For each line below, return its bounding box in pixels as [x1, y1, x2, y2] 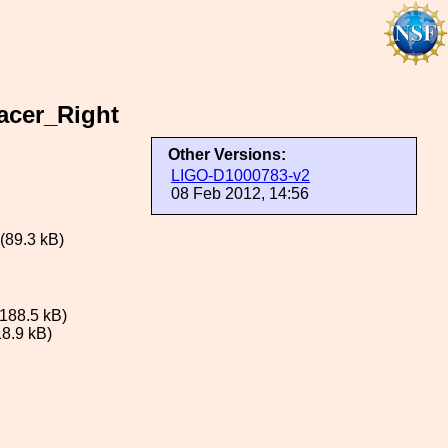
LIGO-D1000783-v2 [171, 167, 310, 184]
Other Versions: [168, 146, 286, 163]
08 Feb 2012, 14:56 [171, 185, 309, 202]
